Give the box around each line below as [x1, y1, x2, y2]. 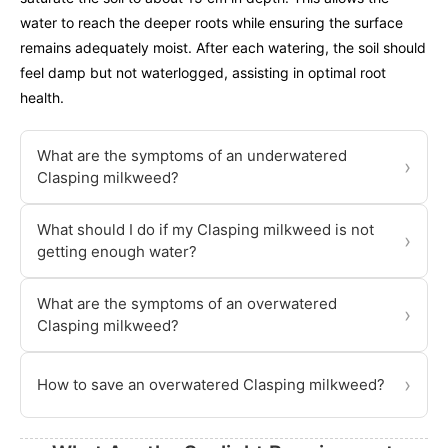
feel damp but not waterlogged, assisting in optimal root [20, 63, 386, 81]
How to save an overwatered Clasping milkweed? [37, 374, 385, 394]
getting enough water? [37, 241, 197, 261]
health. [20, 88, 64, 106]
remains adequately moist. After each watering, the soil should [20, 38, 426, 56]
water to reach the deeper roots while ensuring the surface [20, 13, 403, 31]
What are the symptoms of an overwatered [37, 293, 337, 313]
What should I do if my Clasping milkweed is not [37, 219, 374, 239]
